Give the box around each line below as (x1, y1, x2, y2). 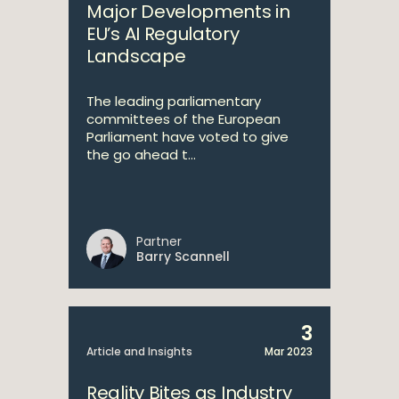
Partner (136, 232, 182, 250)
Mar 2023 (265, 344, 313, 359)
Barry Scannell (136, 248, 230, 265)
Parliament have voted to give (86, 127, 289, 146)
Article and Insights (86, 344, 192, 359)
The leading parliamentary (86, 92, 261, 110)
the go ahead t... (86, 145, 196, 164)
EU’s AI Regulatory (86, 21, 240, 46)
